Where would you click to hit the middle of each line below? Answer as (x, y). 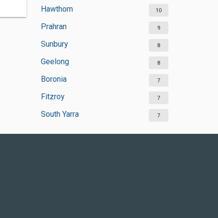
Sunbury (54, 44)
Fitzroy (53, 97)
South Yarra (60, 114)
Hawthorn (57, 9)
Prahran (54, 27)
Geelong (55, 62)
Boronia (54, 79)
